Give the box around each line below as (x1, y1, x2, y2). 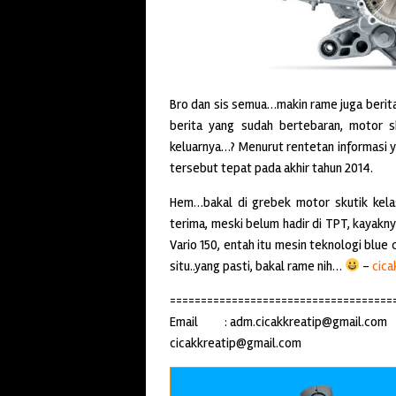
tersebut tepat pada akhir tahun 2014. (170, 159, 373, 176)
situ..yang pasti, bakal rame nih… (170, 257, 345, 274)
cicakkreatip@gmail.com (170, 334, 307, 351)
